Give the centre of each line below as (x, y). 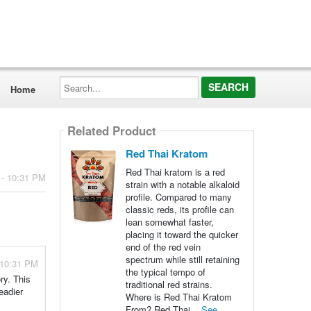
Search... (77, 80)
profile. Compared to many (178, 197)
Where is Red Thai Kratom (178, 297)
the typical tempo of (165, 272)
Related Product (111, 131)
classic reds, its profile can (179, 209)
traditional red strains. (169, 284)
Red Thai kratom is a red (175, 172)
